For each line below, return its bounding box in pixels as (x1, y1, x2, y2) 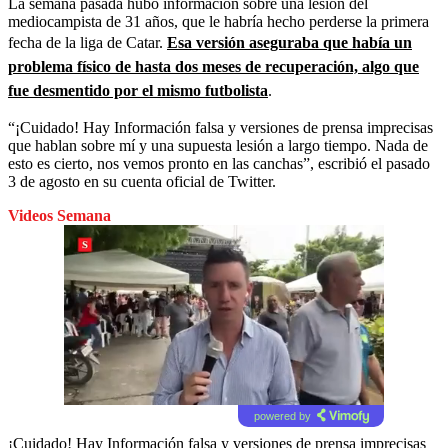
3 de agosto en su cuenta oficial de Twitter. (8, 172, 276, 190)
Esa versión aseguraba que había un (167, 33, 412, 51)
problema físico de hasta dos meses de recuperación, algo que (8, 57, 419, 75)
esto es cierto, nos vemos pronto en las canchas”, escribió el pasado (8, 154, 430, 172)
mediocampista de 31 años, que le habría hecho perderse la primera (8, 12, 429, 30)
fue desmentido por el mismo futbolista (8, 81, 268, 99)
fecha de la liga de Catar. (8, 33, 167, 51)
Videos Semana (8, 206, 111, 224)
